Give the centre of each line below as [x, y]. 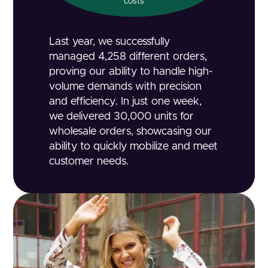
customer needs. [89, 161]
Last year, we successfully [110, 42]
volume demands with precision [126, 86]
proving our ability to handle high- [131, 71]
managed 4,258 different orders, [128, 57]
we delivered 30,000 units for [122, 116]
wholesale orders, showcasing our [131, 131]
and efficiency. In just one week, [126, 101]
